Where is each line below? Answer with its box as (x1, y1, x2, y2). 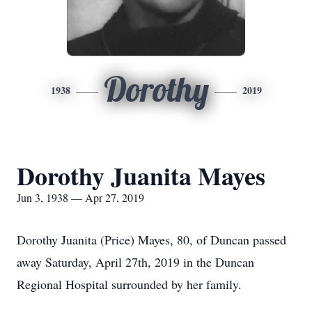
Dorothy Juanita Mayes (17, 157, 265, 194)
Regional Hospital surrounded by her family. (17, 276, 242, 292)
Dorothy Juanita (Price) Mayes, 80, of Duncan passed (17, 231, 286, 248)
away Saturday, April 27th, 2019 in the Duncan (17, 253, 254, 270)
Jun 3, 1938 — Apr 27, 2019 (17, 190, 144, 205)
